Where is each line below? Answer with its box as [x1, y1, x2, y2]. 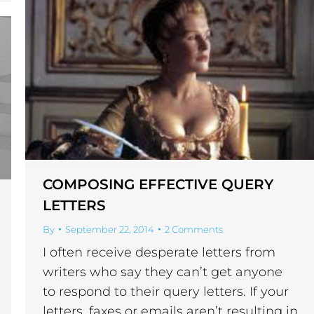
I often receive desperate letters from [43, 245, 275, 261]
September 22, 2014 [65, 224, 154, 235]
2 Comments [165, 224, 223, 235]
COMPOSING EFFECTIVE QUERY [43, 176, 273, 193]
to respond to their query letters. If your [43, 284, 289, 300]
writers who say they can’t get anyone [43, 264, 282, 280]
